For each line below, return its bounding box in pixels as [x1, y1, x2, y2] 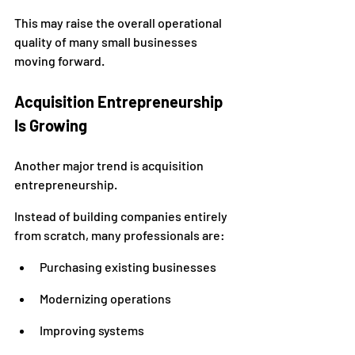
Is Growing [14, 116, 87, 135]
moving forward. [14, 53, 105, 68]
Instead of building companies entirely [14, 208, 230, 223]
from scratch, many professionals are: [14, 227, 225, 242]
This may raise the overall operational [14, 15, 224, 30]
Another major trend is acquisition [14, 158, 206, 173]
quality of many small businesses [14, 34, 200, 49]
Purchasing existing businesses [40, 259, 216, 274]
